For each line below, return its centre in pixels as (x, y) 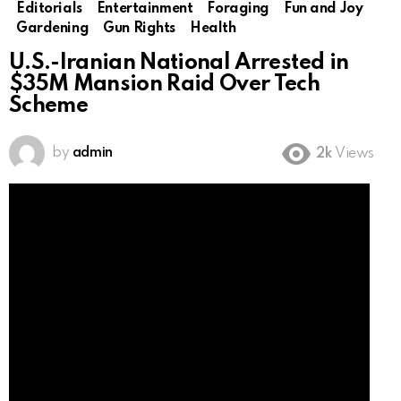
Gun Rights (140, 29)
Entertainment (145, 9)
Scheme (49, 107)
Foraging (238, 9)
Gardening (53, 29)
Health (213, 29)
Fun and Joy (324, 9)
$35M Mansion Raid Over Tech (165, 85)
